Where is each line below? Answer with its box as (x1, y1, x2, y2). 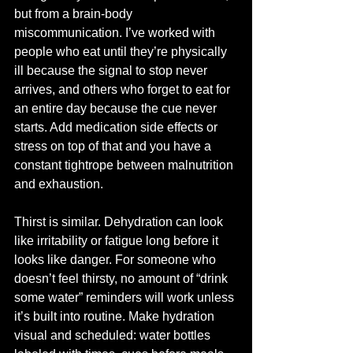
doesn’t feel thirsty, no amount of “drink (14, 272, 231, 285)
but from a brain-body (14, 7, 136, 20)
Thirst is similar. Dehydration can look (14, 215, 226, 229)
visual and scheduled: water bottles (14, 329, 214, 342)
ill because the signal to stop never (14, 64, 210, 77)
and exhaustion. (14, 177, 103, 191)
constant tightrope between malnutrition (14, 158, 236, 172)
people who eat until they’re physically (14, 45, 230, 58)
